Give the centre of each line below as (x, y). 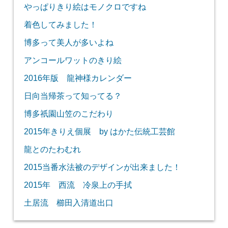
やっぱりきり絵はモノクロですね (85, 7)
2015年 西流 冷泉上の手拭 (78, 185)
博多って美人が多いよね (68, 42)
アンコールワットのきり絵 (73, 60)
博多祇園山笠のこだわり (68, 114)
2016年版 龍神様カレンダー (78, 78)
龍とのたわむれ (52, 149)
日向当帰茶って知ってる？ (73, 96)
